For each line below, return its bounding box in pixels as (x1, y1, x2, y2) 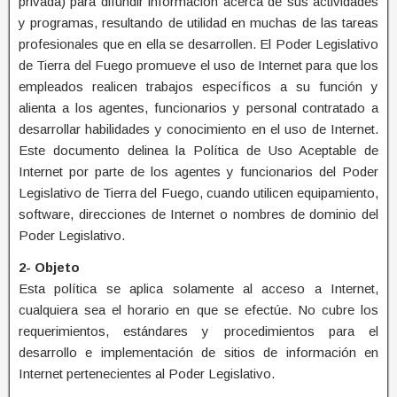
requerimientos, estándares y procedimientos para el (19, 323, 378, 339)
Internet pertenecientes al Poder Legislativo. (19, 365, 275, 381)
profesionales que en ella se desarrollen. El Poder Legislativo (19, 35, 378, 51)
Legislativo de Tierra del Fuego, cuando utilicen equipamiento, (19, 184, 378, 200)
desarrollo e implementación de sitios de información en (19, 344, 378, 360)
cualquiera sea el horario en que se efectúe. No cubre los (19, 301, 378, 317)
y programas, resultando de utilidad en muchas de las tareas (19, 14, 378, 30)
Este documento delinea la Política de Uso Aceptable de (19, 142, 378, 158)
